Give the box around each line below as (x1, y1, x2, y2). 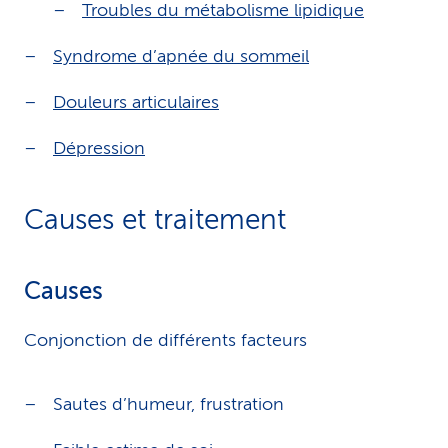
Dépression (53, 138, 145, 158)
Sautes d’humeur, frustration (53, 394, 284, 414)
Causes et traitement (24, 204, 286, 235)
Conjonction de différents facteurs (24, 330, 307, 350)
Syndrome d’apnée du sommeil (53, 46, 309, 66)
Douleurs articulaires (53, 92, 219, 112)
